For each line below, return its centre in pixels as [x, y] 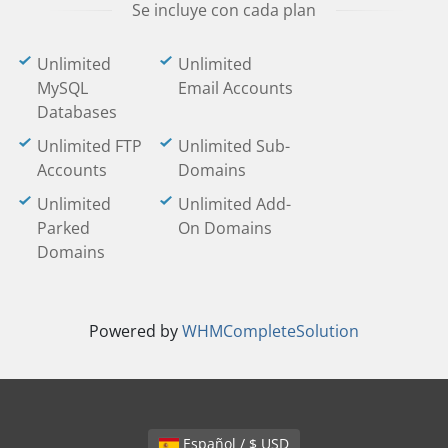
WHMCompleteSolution [270, 331]
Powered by [135, 331]
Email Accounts [235, 88]
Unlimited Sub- [234, 146]
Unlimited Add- [234, 204]
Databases [77, 112]
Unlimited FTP [89, 146]
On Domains [225, 228]
